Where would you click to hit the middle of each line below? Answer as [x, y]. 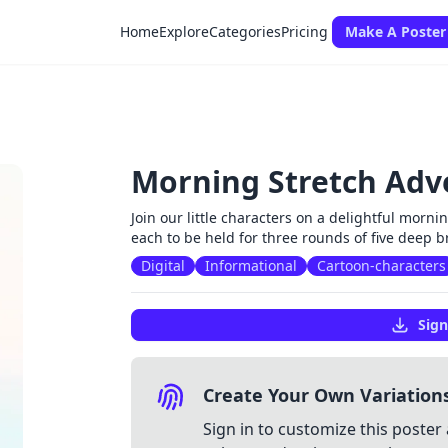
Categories [245, 31]
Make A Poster [395, 31]
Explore [184, 31]
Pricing [304, 31]
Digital [163, 265]
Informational [251, 265]
